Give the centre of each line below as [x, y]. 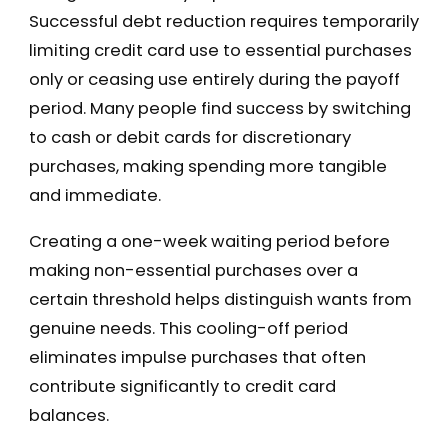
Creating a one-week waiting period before [209, 241]
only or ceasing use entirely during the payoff [214, 80]
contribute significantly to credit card [182, 386]
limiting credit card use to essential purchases [220, 51]
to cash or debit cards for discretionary [189, 138]
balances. [68, 415]
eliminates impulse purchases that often [197, 357]
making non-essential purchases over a [193, 270]
